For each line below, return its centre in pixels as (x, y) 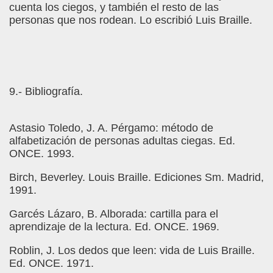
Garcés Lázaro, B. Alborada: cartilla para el (114, 214)
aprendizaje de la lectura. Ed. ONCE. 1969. (114, 227)
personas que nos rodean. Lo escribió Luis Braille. (131, 20)
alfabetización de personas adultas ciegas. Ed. (122, 141)
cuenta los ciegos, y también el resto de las (114, 7)
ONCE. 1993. (42, 154)
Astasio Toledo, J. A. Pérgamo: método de (111, 128)
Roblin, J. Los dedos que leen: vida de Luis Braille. (132, 250)
